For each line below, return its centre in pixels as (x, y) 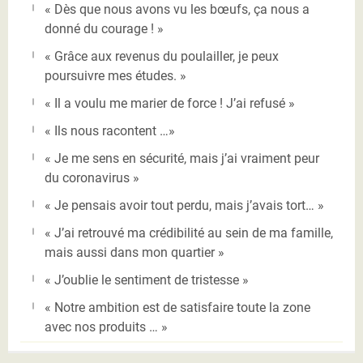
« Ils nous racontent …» (110, 130)
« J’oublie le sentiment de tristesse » (147, 280)
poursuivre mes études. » (115, 75)
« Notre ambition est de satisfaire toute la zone (177, 307)
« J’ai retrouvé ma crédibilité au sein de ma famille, (189, 233)
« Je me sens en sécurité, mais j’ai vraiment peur (182, 158)
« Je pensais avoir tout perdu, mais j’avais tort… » (184, 205)
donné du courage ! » (104, 28)
